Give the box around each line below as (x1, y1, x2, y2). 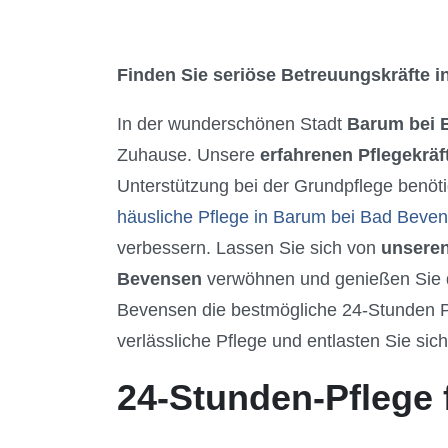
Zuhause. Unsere (117, 144, 260, 165)
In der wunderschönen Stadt (117, 113, 347, 134)
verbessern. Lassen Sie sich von (117, 237, 381, 258)
